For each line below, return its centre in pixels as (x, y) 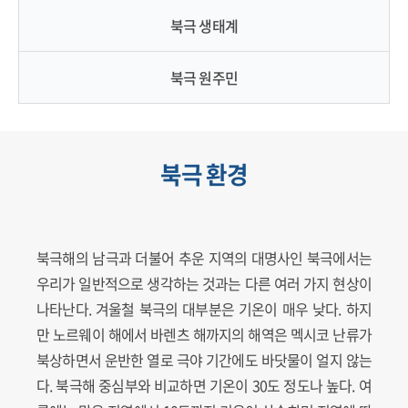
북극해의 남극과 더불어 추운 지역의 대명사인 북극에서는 (204, 258)
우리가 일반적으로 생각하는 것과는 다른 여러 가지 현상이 (204, 283)
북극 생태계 (204, 25)
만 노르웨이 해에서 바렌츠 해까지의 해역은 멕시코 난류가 (204, 334)
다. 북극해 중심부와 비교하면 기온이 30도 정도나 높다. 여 (204, 385)
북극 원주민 (204, 77)
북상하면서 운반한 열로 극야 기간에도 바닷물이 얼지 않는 (204, 360)
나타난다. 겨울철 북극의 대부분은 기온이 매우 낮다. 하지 (204, 309)
